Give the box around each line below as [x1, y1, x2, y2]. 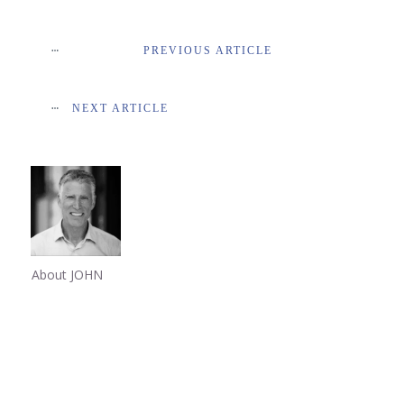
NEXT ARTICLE [71, 102, 169, 115]
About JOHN [32, 266, 103, 283]
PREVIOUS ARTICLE [142, 44, 272, 57]
